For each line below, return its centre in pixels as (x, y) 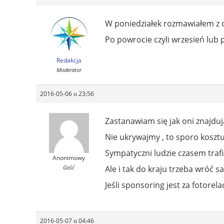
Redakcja (69, 60)
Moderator (69, 69)
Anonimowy (69, 157)
